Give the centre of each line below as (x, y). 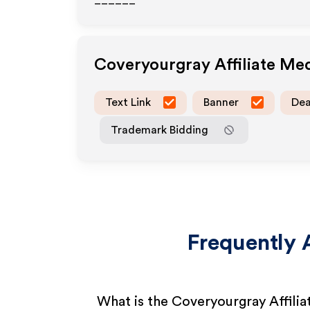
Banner (221, 102)
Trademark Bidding (159, 130)
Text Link (128, 102)
